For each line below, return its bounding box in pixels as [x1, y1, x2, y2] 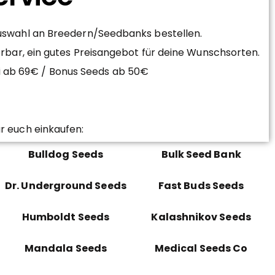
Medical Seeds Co [154, 241, 248, 255]
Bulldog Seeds [28, 147, 103, 161]
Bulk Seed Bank [161, 147, 241, 161]
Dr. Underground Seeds [5, 178, 126, 193]
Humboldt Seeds [21, 209, 110, 224]
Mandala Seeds [24, 241, 107, 255]
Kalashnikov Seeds [151, 209, 251, 224]
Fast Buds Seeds [158, 178, 244, 193]
